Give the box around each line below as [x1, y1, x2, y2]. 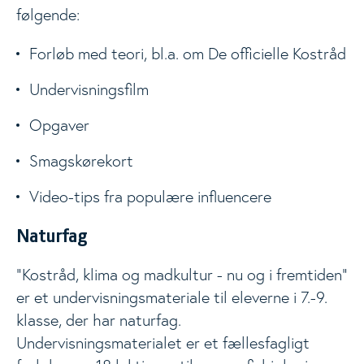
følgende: [16, 5, 80, 24]
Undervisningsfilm [29, 80, 149, 99]
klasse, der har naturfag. [16, 310, 181, 330]
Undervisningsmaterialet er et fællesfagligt [16, 333, 310, 353]
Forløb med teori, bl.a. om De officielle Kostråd [29, 44, 346, 63]
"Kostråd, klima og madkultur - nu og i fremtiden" [16, 265, 348, 284]
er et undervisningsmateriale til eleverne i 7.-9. [16, 288, 327, 307]
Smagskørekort [29, 151, 133, 171]
